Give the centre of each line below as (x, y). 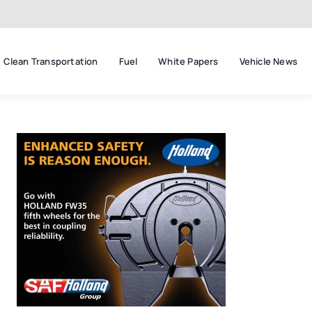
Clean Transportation (50, 62)
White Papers (188, 62)
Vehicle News (268, 62)
